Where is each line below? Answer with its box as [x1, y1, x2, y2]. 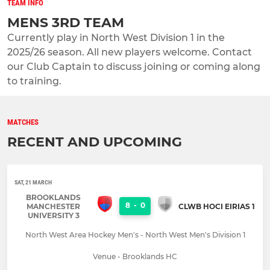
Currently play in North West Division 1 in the [7, 31, 225, 43]
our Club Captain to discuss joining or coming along [7, 60, 260, 72]
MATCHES [7, 117, 39, 127]
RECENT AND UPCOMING [7, 133, 182, 150]
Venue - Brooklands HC [93, 251, 177, 261]
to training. [7, 75, 61, 87]
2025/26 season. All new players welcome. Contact [7, 46, 252, 58]
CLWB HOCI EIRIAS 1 [178, 201, 255, 211]
